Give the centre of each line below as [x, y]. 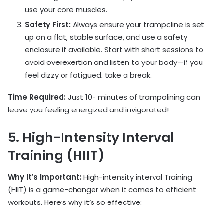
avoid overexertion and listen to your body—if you [114, 62]
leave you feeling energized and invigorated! [88, 110]
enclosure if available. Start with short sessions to [114, 50]
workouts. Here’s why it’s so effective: [75, 202]
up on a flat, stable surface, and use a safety [106, 37]
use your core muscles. [66, 10]
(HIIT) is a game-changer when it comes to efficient [102, 189]
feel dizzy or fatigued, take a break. [88, 75]
